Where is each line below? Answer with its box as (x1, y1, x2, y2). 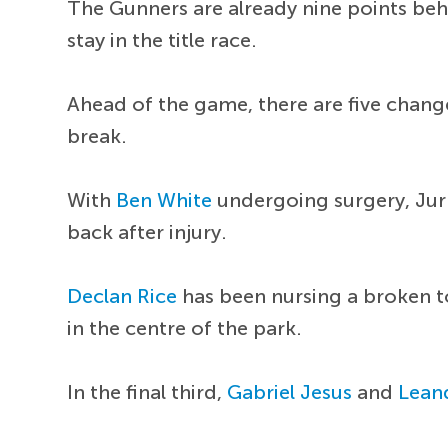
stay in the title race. (67, 28, 258, 53)
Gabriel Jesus (227, 380, 353, 405)
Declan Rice (67, 284, 178, 309)
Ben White (116, 188, 213, 213)
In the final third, (67, 380, 228, 405)
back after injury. (67, 220, 228, 245)
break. (67, 124, 128, 149)
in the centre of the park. (67, 316, 303, 341)
